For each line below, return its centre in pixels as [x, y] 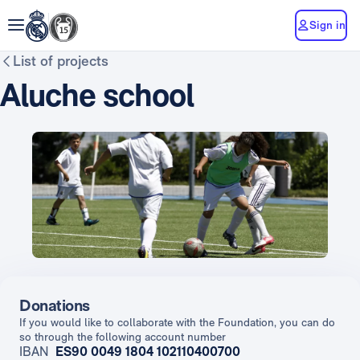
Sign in [327, 25]
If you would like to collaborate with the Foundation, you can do [177, 322]
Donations [55, 305]
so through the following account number [123, 336]
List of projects [61, 61]
